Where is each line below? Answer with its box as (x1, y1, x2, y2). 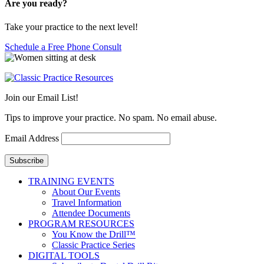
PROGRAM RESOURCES (28, 218, 134, 229)
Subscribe (9, 156, 44, 165)
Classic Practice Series (52, 239, 135, 250)
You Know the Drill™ (52, 229, 136, 239)
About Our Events (52, 186, 120, 197)
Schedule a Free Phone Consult (5, 41, 121, 52)
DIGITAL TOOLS (28, 250, 100, 260)
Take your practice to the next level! (5, 21, 138, 32)
